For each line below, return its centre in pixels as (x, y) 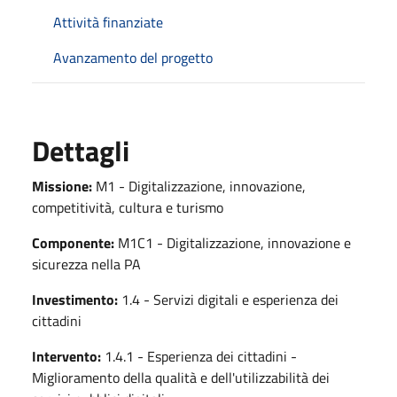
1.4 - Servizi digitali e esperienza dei (228, 300)
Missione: (62, 187)
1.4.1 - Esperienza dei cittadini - (199, 357)
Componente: (73, 243)
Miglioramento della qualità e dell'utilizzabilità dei (181, 378)
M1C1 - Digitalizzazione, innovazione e (233, 243)
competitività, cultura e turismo (128, 208)
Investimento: (75, 300)
